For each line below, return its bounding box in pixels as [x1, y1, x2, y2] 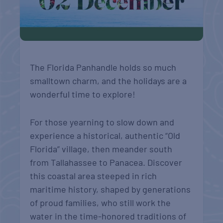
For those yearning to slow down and [30, 116, 175, 127]
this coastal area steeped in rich [30, 170, 157, 181]
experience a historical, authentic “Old [30, 129, 181, 141]
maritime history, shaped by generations [30, 183, 191, 195]
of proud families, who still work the [30, 197, 171, 208]
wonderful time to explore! [30, 89, 136, 100]
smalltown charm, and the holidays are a [30, 75, 187, 87]
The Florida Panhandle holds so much [30, 62, 177, 73]
